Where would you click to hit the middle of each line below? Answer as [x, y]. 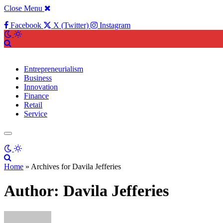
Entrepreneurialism [54, 69]
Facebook [26, 25]
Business [38, 78]
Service [36, 114]
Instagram [115, 25]
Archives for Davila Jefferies [76, 167]
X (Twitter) [71, 25]
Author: [34, 191]
